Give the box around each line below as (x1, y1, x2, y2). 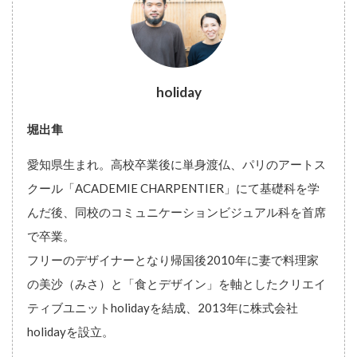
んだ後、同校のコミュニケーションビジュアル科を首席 (27, 204, 326, 219)
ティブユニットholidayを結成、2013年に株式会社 (27, 300, 298, 315)
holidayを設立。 (27, 324, 114, 339)
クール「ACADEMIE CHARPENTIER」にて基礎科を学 (27, 180, 320, 195)
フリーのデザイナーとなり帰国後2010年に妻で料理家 (27, 252, 319, 267)
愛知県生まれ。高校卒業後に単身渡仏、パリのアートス (27, 156, 326, 171)
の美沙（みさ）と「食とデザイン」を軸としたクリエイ (27, 276, 326, 291)
